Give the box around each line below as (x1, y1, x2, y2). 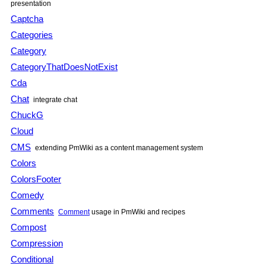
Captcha (11, 13, 43, 24)
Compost (11, 221, 46, 232)
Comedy (11, 189, 44, 200)
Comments (11, 205, 54, 216)
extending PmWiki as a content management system (33, 143, 203, 152)
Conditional (11, 254, 53, 264)
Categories (11, 29, 53, 40)
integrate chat (31, 95, 77, 104)
